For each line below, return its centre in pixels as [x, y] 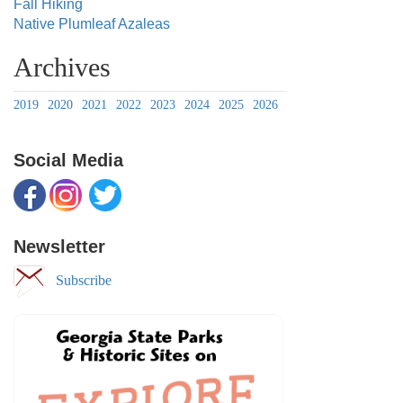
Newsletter [59, 246]
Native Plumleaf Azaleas [92, 24]
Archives [62, 67]
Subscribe [78, 280]
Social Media [68, 160]
